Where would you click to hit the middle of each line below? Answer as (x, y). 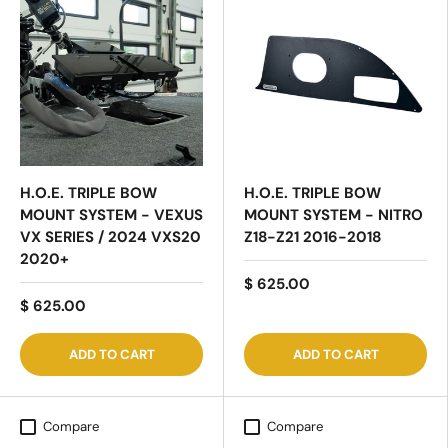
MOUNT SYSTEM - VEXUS (111, 214)
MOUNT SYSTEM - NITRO (333, 214)
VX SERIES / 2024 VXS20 (110, 236)
